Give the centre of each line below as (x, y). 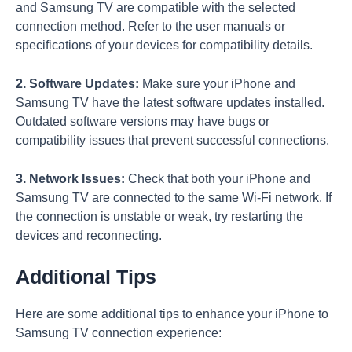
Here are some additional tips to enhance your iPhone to (172, 313)
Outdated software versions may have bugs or (143, 121)
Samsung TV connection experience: (119, 332)
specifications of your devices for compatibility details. (164, 46)
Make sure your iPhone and (217, 83)
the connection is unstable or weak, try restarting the (159, 216)
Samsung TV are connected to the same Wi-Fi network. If (174, 197)
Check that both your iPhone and (218, 178)
